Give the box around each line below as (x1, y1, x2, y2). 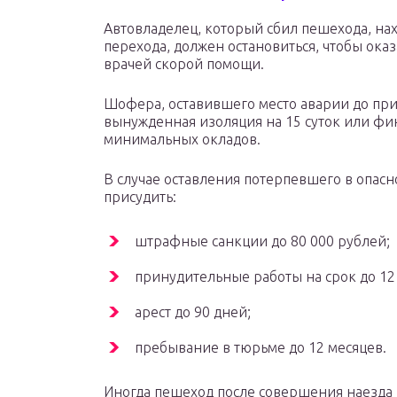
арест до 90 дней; (135, 304, 251, 321)
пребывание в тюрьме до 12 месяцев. (135, 339, 386, 356)
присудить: (104, 189, 176, 206)
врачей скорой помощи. (104, 56, 264, 73)
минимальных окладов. (104, 131, 261, 148)
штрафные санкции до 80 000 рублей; (135, 233, 390, 250)
